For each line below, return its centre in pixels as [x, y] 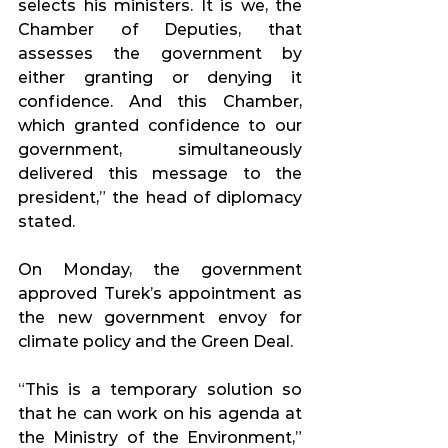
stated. [46, 222]
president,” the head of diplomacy [160, 198]
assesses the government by [160, 54]
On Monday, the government [160, 270]
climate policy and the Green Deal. [155, 342]
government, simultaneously [160, 150]
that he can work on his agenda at [160, 414]
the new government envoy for [160, 318]
